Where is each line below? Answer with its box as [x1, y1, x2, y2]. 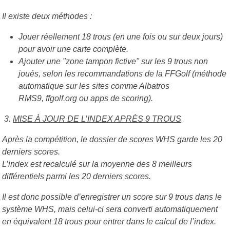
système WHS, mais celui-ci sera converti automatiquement [2, 204, 218, 214]
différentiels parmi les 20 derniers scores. [2, 171, 151, 181]
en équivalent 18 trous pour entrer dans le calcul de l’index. [2, 217, 216, 226]
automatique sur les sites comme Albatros [18, 81, 169, 90]
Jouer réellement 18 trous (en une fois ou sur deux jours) [18, 32, 223, 41]
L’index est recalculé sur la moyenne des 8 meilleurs [2, 159, 192, 168]
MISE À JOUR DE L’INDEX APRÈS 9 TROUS [13, 114, 181, 123]
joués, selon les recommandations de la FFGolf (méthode [18, 69, 226, 78]
